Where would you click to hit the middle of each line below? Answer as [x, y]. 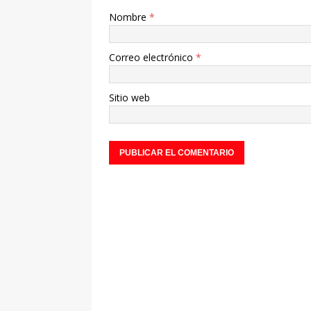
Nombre [129, 17]
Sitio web [129, 97]
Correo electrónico [152, 57]
